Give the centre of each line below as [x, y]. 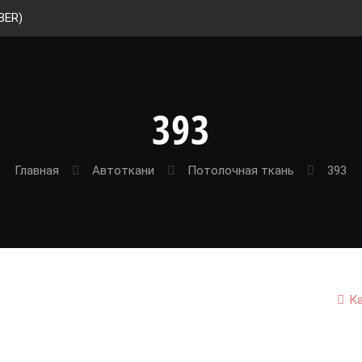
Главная [37, 170]
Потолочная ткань [241, 170]
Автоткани [124, 170]
